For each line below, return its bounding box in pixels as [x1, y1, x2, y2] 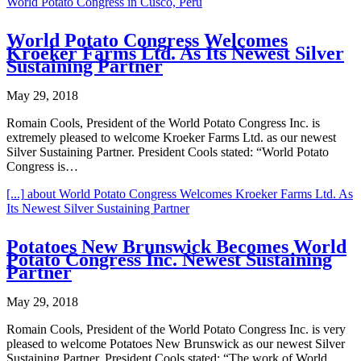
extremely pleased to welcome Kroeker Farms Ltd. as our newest [6, 131, 336, 145]
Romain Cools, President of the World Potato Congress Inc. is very [6, 322, 346, 337]
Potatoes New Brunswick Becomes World [6, 236, 346, 258]
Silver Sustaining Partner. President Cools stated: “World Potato [6, 145, 329, 160]
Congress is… [6, 160, 78, 174]
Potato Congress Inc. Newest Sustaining [6, 249, 332, 271]
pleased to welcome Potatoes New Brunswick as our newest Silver [6, 337, 345, 351]
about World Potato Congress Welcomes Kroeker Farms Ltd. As [24, 187, 353, 201]
